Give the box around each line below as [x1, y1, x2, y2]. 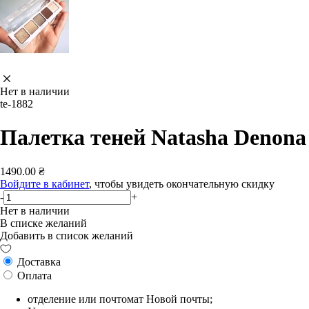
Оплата [14, 269, 52, 281]
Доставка [14, 255, 61, 268]
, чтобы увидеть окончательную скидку [89, 177, 275, 190]
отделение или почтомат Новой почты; [28, 292, 212, 305]
